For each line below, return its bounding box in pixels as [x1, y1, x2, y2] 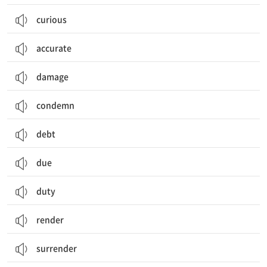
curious [36, 13, 67, 25]
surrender [36, 242, 77, 254]
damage [36, 70, 69, 82]
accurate [36, 42, 72, 54]
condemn [36, 99, 74, 111]
